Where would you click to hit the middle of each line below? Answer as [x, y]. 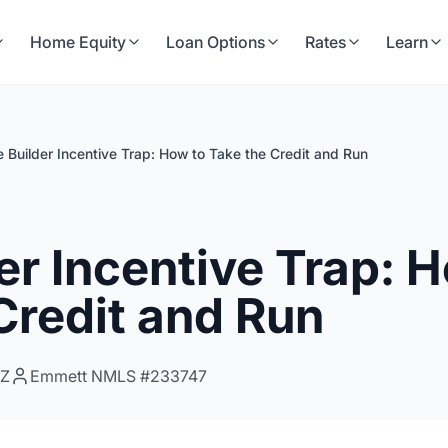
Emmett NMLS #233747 [118, 376]
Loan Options [215, 42]
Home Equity [78, 42]
